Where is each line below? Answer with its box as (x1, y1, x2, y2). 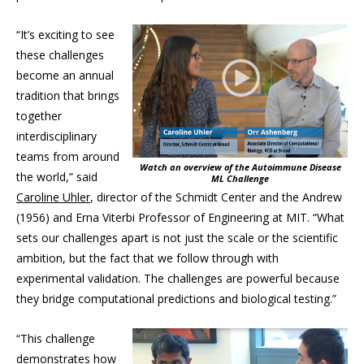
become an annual (16, 67, 114, 84)
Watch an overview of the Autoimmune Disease (139, 161, 341, 174)
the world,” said (16, 169, 97, 185)
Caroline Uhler (16, 189, 90, 206)
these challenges (16, 47, 104, 63)
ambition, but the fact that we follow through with (16, 250, 279, 266)
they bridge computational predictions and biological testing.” (16, 291, 336, 307)
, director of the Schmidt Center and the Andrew (90, 189, 342, 206)
